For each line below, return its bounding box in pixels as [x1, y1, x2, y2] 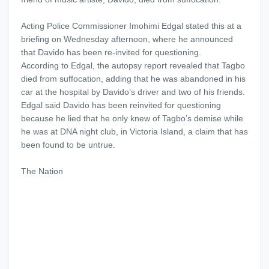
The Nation [21, 166, 63, 176]
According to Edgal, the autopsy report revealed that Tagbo [21, 61, 245, 70]
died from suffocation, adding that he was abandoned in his [21, 74, 246, 83]
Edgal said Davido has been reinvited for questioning [21, 100, 221, 110]
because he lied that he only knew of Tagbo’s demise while [21, 113, 243, 123]
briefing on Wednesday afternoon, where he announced [21, 34, 233, 44]
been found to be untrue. [21, 140, 115, 150]
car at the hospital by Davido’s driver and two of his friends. [21, 87, 245, 97]
